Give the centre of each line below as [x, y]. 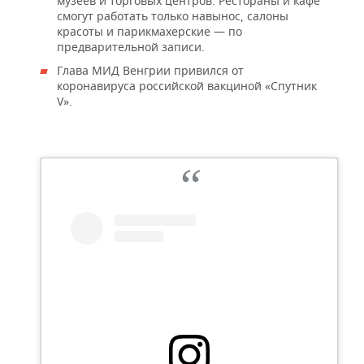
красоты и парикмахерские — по [149, 31]
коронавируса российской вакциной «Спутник [187, 85]
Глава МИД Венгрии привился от [150, 70]
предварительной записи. [131, 46]
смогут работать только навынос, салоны [173, 15]
